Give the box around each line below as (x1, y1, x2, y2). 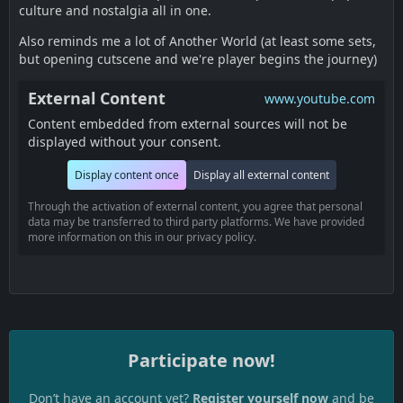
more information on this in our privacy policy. (28, 229, 256, 245)
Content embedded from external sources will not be (28, 115, 347, 132)
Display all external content (193, 167, 329, 183)
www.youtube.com (264, 90, 375, 107)
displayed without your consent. (28, 133, 221, 150)
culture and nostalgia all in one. (19, 2, 211, 19)
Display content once (74, 167, 179, 183)
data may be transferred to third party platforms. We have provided (28, 214, 364, 229)
